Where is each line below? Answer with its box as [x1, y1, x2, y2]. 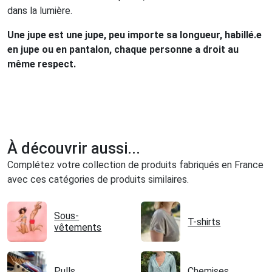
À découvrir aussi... [7, 140, 140, 158]
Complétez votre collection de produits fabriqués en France [7, 159, 263, 171]
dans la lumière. [7, 5, 72, 17]
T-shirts [188, 216, 221, 228]
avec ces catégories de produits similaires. [7, 174, 189, 186]
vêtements [54, 222, 102, 234]
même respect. [7, 58, 76, 70]
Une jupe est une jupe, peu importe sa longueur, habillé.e [7, 29, 262, 41]
